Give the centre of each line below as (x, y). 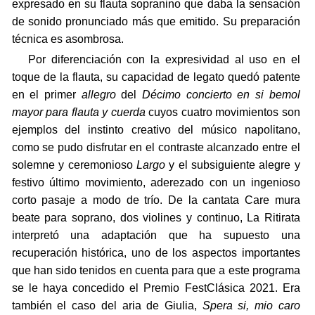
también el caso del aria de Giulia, (107, 306)
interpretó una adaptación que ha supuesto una (156, 236)
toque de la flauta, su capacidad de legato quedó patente (156, 77)
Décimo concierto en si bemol (221, 95)
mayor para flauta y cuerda (78, 112)
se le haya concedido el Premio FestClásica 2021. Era (156, 288)
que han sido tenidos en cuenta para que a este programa (156, 271)
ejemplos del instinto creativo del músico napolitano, (156, 130)
